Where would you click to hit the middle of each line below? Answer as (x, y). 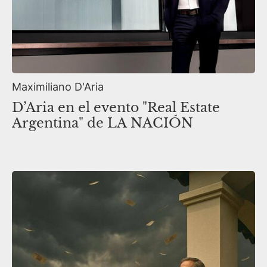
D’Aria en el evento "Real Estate (116, 108)
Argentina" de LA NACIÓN (103, 123)
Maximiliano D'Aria (58, 87)
